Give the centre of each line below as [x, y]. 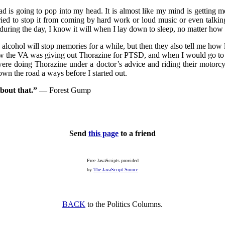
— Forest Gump [64, 90]
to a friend [137, 133]
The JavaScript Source [116, 170]
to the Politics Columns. [124, 204]
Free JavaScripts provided [113, 160]
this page [103, 133]
